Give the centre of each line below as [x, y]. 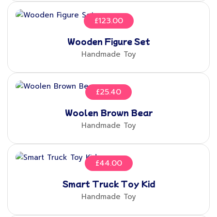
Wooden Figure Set [108, 41]
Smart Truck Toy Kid [108, 184]
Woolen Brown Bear [108, 112]
